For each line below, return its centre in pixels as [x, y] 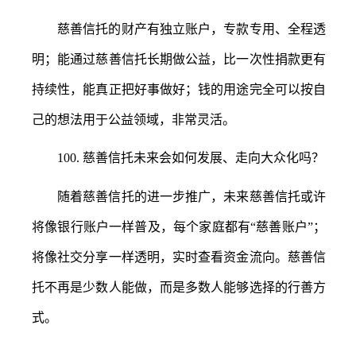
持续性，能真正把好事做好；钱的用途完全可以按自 [179, 89]
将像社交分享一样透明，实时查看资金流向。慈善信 [179, 257]
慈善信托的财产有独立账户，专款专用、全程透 [192, 29]
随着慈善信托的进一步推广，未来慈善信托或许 [192, 197]
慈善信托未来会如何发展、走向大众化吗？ [203, 158]
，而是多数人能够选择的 [217, 287]
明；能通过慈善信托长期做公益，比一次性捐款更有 [179, 59]
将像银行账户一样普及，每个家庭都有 [141, 227]
